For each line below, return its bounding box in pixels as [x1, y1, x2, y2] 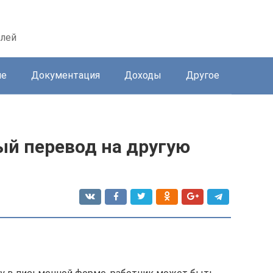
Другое [186, 69, 219, 81]
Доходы [124, 69, 161, 81]
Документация [31, 69, 100, 81]
